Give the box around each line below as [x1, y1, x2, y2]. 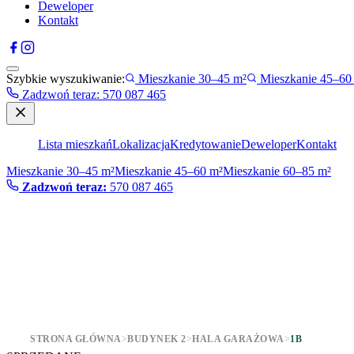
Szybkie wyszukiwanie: [6, 72, 125, 85]
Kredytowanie [170, 137, 241, 151]
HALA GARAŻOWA [192, 333, 284, 345]
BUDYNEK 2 [127, 333, 186, 345]
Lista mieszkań [38, 137, 112, 151]
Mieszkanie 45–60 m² [115, 164, 223, 178]
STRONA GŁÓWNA [30, 333, 122, 345]
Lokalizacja [112, 137, 170, 151]
